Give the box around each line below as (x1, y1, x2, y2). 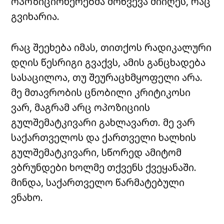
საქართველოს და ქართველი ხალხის (11, 130, 196, 144)
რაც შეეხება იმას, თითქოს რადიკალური (11, 40, 212, 54)
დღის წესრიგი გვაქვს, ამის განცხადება (11, 55, 206, 69)
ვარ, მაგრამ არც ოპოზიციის (11, 100, 150, 114)
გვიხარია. (11, 9, 60, 23)
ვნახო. (11, 190, 43, 204)
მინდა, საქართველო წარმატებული (11, 175, 185, 189)
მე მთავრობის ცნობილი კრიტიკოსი (11, 85, 191, 99)
